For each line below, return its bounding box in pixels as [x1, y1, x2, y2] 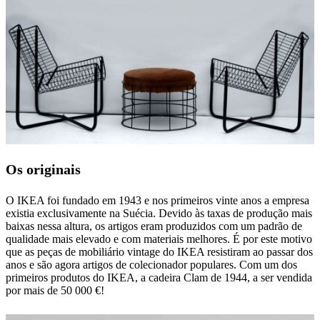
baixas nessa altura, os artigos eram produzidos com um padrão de [6, 219, 302, 232]
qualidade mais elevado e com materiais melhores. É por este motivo [6, 232, 312, 245]
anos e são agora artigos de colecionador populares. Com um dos [6, 258, 297, 271]
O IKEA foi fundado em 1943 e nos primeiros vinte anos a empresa [6, 194, 309, 206]
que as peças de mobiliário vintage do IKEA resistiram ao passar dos [6, 245, 313, 258]
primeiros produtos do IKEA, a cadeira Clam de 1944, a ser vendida [6, 271, 312, 284]
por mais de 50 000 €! [6, 284, 104, 296]
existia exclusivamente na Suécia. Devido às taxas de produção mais [6, 206, 312, 219]
